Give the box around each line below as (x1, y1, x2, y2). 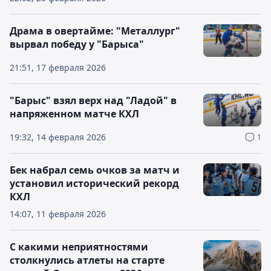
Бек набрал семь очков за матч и (10, 163, 180, 177)
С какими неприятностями (10, 240, 148, 253)
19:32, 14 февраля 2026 (10, 131, 106, 143)
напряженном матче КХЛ (10, 107, 139, 120)
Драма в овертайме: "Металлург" (10, 24, 180, 38)
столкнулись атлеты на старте (10, 253, 165, 267)
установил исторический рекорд (10, 177, 179, 190)
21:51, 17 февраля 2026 (10, 62, 106, 73)
